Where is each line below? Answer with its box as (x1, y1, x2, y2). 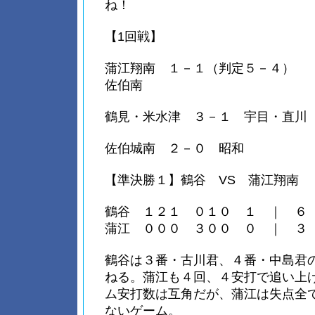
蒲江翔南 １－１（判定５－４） (105, 61, 307, 75)
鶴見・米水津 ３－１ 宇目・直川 (105, 110, 307, 124)
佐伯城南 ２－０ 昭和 (105, 141, 244, 155)
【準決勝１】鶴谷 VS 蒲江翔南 (105, 173, 299, 187)
